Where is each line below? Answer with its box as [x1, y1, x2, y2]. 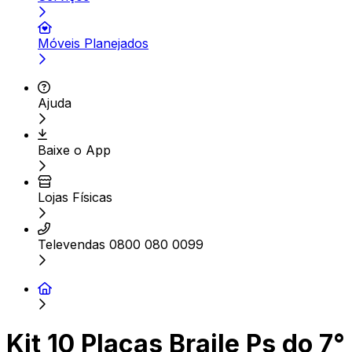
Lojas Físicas [38, 189, 112, 205]
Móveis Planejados [38, 35, 148, 51]
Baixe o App [38, 142, 111, 158]
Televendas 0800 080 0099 [38, 236, 203, 252]
